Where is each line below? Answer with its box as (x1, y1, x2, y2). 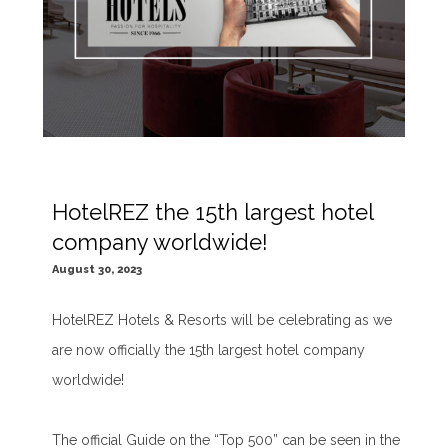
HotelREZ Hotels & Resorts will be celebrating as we (52, 311, 393, 328)
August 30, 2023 (52, 262, 143, 276)
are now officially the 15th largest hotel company (52, 341, 366, 358)
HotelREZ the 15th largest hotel (52, 198, 374, 225)
